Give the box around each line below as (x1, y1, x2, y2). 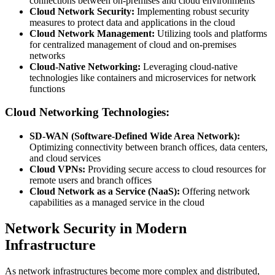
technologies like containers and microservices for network (29, 72, 256, 83)
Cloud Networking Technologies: (5, 106, 169, 119)
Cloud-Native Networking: (29, 61, 141, 72)
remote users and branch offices (29, 175, 152, 186)
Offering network (180, 186, 250, 197)
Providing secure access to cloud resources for (85, 164, 266, 175)
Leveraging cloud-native (141, 61, 238, 72)
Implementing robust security (134, 6, 249, 17)
